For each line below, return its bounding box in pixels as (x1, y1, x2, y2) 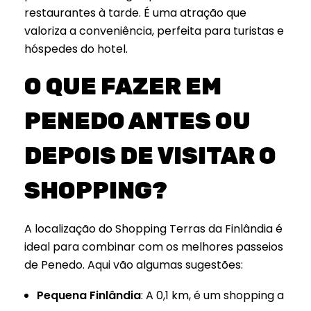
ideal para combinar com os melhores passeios (24, 238, 283, 255)
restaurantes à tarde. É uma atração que (24, 5, 246, 22)
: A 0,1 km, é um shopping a (140, 287, 284, 303)
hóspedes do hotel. (24, 41, 128, 58)
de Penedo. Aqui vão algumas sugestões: (24, 256, 243, 273)
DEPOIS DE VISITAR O (24, 142, 276, 170)
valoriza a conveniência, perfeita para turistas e (24, 23, 284, 40)
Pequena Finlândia (36, 287, 141, 303)
